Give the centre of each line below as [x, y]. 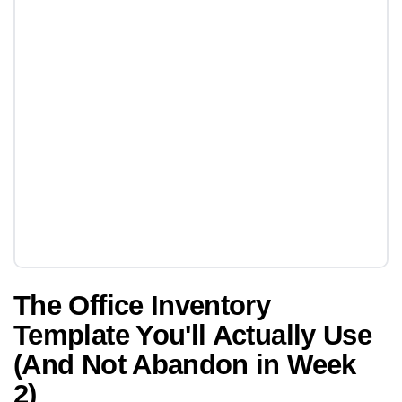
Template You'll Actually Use [193, 334]
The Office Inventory [142, 305]
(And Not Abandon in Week [185, 364]
